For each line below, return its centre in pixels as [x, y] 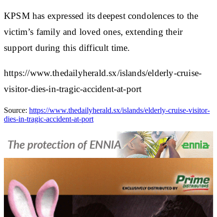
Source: [16, 110]
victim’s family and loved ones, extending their [93, 31]
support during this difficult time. [67, 47]
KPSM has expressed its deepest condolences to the [101, 15]
